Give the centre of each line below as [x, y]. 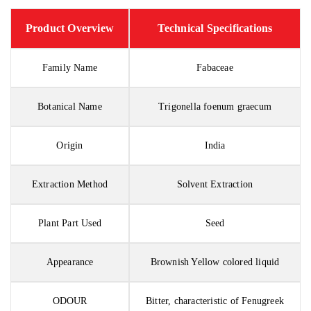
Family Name [70, 67]
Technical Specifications [215, 28]
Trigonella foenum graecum [215, 106]
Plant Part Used [70, 223]
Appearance [70, 262]
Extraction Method [70, 184]
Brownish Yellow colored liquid [215, 262]
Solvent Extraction [215, 184]
